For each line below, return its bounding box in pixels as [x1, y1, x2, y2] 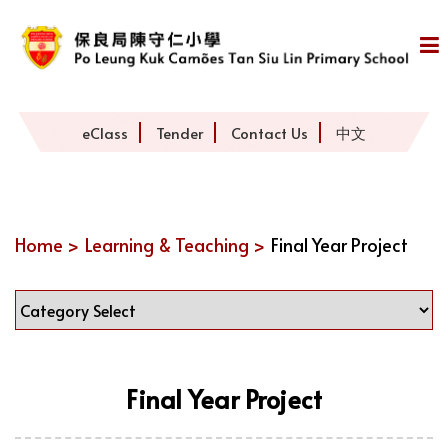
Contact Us [231, 122, 308, 144]
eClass [82, 122, 128, 144]
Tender [156, 122, 203, 144]
